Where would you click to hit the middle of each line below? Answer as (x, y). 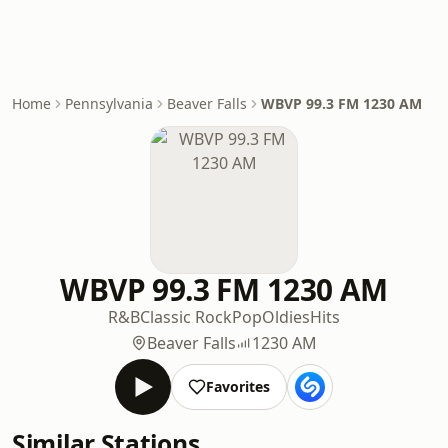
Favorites (237, 386)
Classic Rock (185, 317)
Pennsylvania (109, 103)
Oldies (285, 317)
